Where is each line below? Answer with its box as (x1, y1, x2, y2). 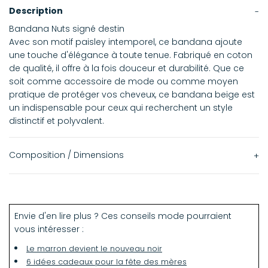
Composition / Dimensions (9, 149, 124, 162)
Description (9, 5, 63, 17)
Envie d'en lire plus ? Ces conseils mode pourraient (14, 210, 232, 223)
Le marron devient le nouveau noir (26, 243, 162, 254)
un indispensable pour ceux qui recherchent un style (9, 102, 233, 114)
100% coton (26, 197, 74, 209)
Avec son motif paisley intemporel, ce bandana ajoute (9, 36, 242, 48)
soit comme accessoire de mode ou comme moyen (9, 75, 238, 88)
